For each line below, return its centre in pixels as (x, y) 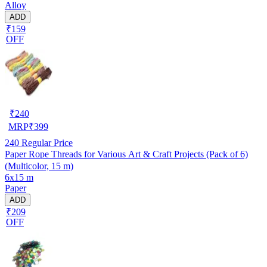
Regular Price (46, 142)
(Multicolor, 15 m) (39, 166)
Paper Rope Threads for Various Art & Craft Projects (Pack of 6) (126, 154)
